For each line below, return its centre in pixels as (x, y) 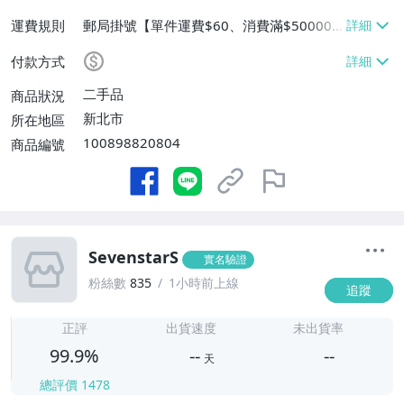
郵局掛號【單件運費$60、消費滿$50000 (207, 25)
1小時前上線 (204, 282)
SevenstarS (133, 257)
